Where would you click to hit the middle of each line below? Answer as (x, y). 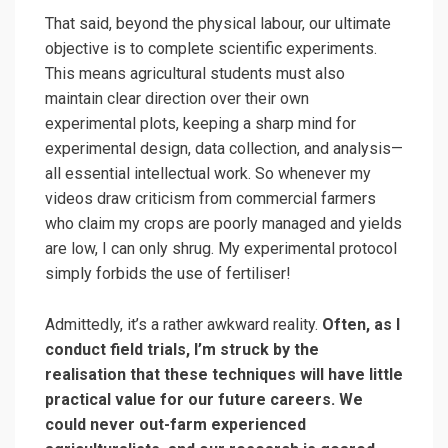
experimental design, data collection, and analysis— (224, 149)
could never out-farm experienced (175, 425)
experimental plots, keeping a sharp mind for (200, 124)
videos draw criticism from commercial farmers (210, 199)
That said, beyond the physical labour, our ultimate (218, 24)
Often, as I (361, 325)
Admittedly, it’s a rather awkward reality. (183, 325)
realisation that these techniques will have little (224, 375)
